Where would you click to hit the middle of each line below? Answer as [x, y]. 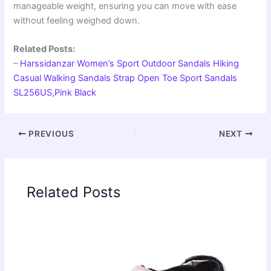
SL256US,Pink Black [55, 93]
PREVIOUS [50, 134]
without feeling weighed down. [77, 20]
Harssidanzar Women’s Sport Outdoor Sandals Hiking [130, 64]
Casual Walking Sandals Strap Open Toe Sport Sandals [126, 78]
